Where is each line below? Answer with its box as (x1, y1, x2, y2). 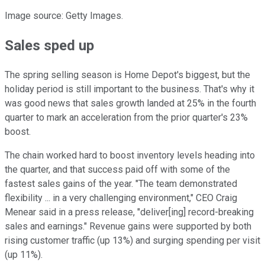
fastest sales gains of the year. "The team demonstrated (5, 177, 237, 189)
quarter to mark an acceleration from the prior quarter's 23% (5, 111, 248, 123)
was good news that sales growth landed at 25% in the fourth (5, 97, 256, 109)
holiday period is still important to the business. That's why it (5, 83, 254, 95)
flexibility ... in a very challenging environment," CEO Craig (5, 192, 237, 203)
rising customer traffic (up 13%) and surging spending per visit (5, 234, 260, 246)
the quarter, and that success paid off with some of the (5, 163, 230, 175)
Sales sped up (5, 37, 94, 54)
